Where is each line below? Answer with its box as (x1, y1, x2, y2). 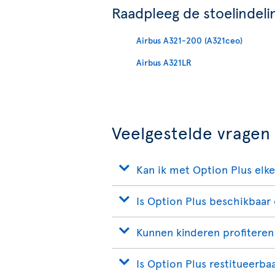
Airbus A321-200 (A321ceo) (136, 34, 242, 46)
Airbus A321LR (136, 56, 192, 69)
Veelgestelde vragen (112, 120, 270, 144)
